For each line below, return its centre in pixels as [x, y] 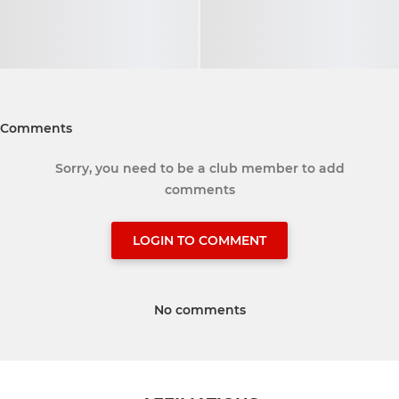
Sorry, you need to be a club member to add [199, 169]
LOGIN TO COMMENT [199, 241]
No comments [199, 310]
